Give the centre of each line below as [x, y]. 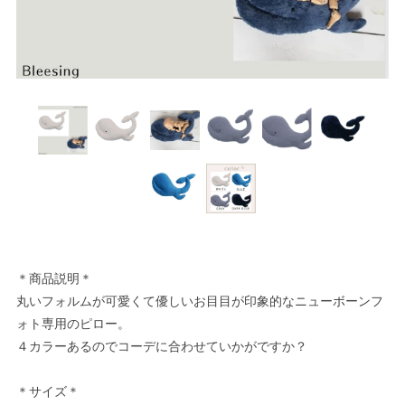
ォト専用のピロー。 [73, 323]
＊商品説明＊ [54, 278]
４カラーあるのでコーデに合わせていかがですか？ [162, 346]
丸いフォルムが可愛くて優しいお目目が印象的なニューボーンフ [200, 301]
